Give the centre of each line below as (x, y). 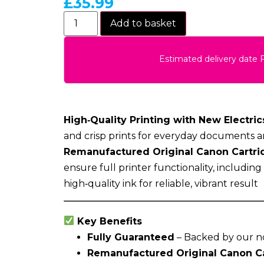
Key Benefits (108, 221)
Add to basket (143, 23)
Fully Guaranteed (131, 237)
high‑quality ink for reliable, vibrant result (161, 183)
